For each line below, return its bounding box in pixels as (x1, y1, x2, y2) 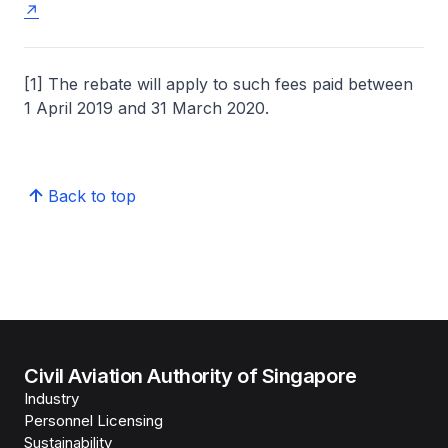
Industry (24, 389, 79, 408)
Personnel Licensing (24, 411, 163, 430)
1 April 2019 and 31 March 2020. (24, 98, 269, 118)
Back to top (48, 186, 136, 206)
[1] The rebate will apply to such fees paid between (24, 74, 413, 94)
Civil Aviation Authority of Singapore (24, 364, 357, 388)
